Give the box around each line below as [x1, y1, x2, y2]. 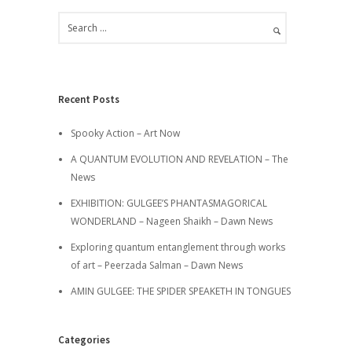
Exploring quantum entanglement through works [70, 240, 285, 255]
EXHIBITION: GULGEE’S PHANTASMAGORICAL [70, 196, 267, 211]
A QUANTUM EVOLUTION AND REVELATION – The [70, 152, 288, 167]
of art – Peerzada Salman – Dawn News [70, 258, 243, 273]
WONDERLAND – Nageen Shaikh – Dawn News [70, 214, 273, 229]
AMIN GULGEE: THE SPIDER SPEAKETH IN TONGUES [70, 284, 291, 299]
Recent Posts [58, 93, 119, 107]
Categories [58, 333, 110, 347]
